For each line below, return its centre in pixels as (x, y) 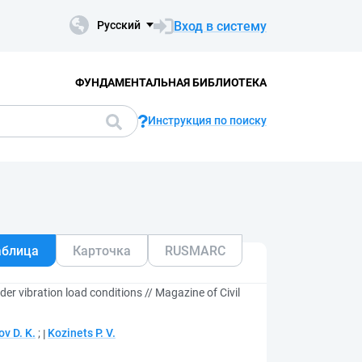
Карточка (102, 250)
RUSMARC (195, 250)
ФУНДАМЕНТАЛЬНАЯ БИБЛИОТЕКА (170, 82)
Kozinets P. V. (82, 333)
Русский (119, 25)
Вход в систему (220, 26)
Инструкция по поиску (207, 120)
